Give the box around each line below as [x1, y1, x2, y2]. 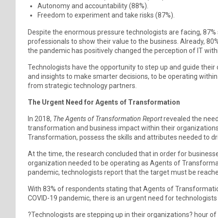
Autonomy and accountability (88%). [37, 1, 148, 10]
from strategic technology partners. [28, 81, 137, 90]
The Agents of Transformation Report [53, 114, 162, 123]
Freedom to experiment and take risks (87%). [37, 11, 175, 19]
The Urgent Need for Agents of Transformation [28, 98, 180, 106]
